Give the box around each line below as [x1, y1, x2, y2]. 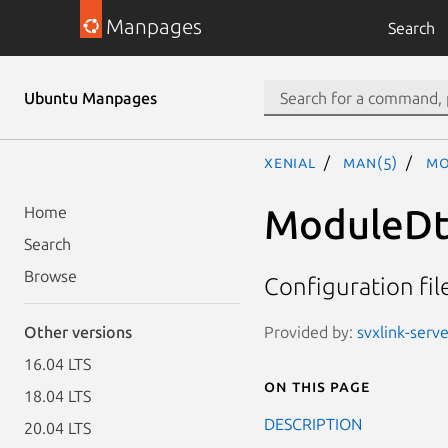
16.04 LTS [24, 355, 91, 373]
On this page [264, 376, 370, 395]
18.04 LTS [24, 387, 91, 405]
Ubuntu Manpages [24, 89, 157, 107]
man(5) [343, 153, 399, 171]
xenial [264, 153, 316, 171]
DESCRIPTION [264, 414, 362, 433]
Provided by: [264, 322, 357, 341]
